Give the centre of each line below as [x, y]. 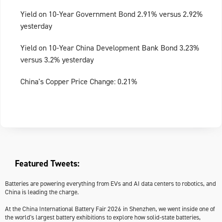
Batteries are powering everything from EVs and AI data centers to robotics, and [111, 184]
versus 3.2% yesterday [57, 60]
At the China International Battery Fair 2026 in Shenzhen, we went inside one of [110, 209]
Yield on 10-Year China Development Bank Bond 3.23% [110, 48]
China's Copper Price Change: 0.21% [79, 82]
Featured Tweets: [47, 164]
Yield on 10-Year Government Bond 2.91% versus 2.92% [111, 14]
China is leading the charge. [42, 192]
